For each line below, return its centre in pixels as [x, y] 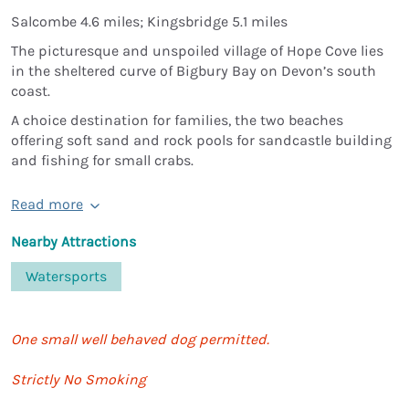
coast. [31, 90]
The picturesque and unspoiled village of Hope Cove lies [197, 50]
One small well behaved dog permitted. [140, 339]
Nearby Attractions [73, 241]
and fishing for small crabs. [102, 160]
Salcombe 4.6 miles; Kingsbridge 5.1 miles [149, 21]
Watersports [66, 276]
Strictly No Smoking [79, 379]
